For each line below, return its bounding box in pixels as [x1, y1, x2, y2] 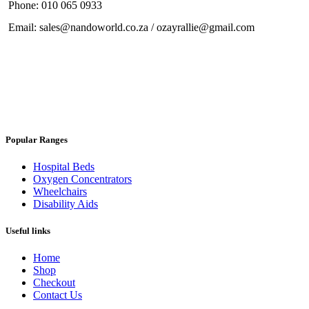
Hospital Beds [33, 160, 94, 172]
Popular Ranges [6, 134, 68, 145]
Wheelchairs [33, 185, 87, 197]
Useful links [6, 225, 50, 236]
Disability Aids [33, 197, 98, 210]
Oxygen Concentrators [33, 172, 132, 185]
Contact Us [33, 289, 82, 301]
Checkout [33, 277, 75, 289]
